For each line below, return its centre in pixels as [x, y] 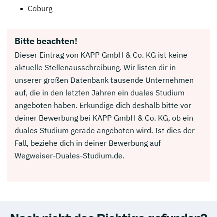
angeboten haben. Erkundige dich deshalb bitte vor [103, 105]
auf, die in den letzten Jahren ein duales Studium [100, 92]
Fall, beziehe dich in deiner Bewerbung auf [88, 143]
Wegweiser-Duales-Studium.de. [70, 155]
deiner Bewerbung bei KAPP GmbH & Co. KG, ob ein [104, 117]
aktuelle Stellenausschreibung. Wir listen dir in [95, 67]
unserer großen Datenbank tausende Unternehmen [104, 80]
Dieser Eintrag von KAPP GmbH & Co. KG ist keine [101, 54]
